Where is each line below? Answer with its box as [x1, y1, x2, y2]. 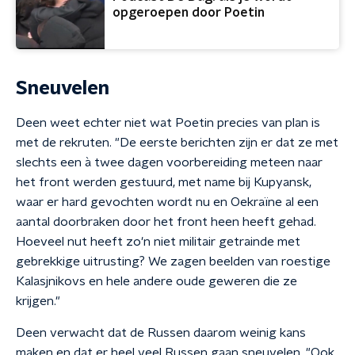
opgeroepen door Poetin [113, 6, 265, 19]
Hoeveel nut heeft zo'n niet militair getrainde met [16, 235, 300, 248]
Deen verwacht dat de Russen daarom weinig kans [16, 326, 306, 339]
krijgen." [16, 295, 60, 307]
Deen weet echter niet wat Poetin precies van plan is [16, 116, 320, 129]
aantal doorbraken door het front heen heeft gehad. [16, 216, 316, 228]
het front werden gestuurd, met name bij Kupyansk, [16, 176, 311, 189]
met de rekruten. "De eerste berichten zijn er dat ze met [16, 136, 338, 149]
